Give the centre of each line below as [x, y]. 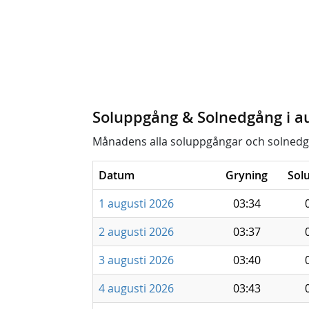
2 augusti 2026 [136, 232]
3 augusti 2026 [136, 260]
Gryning [247, 175]
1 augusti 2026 [136, 203]
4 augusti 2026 [136, 288]
